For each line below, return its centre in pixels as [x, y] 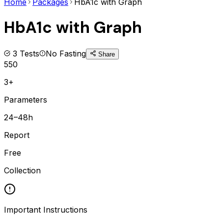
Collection [22, 170]
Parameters [26, 99]
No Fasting [66, 53]
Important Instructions [46, 209]
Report [17, 135]
